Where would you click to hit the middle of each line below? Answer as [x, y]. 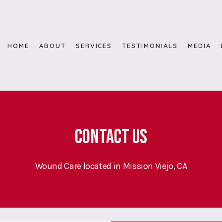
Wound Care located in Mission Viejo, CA [111, 166]
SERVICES [94, 45]
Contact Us [111, 137]
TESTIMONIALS [150, 45]
